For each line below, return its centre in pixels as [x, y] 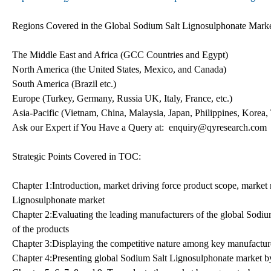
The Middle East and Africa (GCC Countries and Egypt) [120, 54]
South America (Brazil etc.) [64, 83]
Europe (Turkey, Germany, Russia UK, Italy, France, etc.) [122, 98]
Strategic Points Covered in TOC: [77, 156]
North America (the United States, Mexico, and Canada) [119, 69]
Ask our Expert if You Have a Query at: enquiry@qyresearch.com [139, 127]
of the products [41, 229]
